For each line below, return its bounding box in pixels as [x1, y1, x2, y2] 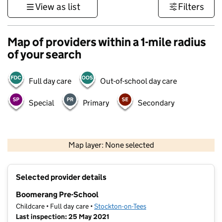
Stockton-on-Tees [94, 202, 146, 211]
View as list [35, 1, 80, 12]
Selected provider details [16, 172, 107, 182]
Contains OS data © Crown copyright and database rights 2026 [82, 149, 213, 156]
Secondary [138, 98, 174, 108]
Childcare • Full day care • [16, 202, 94, 211]
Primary [83, 98, 109, 108]
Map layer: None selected [68, 140, 154, 150]
